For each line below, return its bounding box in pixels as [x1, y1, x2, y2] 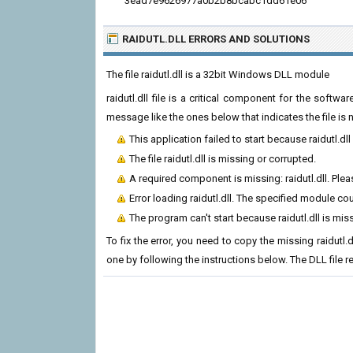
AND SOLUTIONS [226, 33, 310, 45]
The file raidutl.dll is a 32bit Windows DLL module [106, 69, 329, 80]
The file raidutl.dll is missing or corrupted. [129, 153, 316, 165]
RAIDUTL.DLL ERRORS [122, 33, 226, 45]
